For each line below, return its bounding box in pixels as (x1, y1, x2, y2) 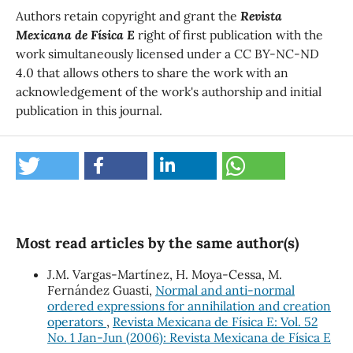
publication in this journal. (15, 102, 162, 118)
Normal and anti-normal (154, 281, 295, 298)
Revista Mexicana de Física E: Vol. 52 (112, 313, 318, 329)
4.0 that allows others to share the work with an (15, 64, 288, 80)
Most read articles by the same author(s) (15, 232, 299, 252)
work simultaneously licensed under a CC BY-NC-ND (15, 45, 319, 61)
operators (46, 313, 106, 329)
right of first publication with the (134, 26, 323, 43)
